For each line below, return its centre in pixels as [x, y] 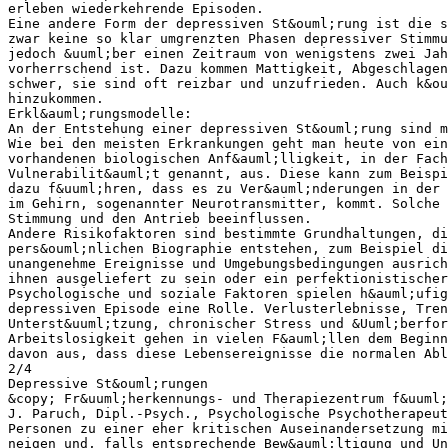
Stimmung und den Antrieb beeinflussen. [160, 218]
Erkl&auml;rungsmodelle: [100, 113]
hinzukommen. [56, 98]
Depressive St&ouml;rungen [108, 383]
